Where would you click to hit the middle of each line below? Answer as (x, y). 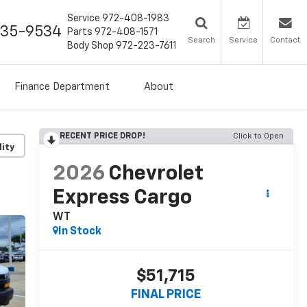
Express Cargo (122, 198)
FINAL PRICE (166, 295)
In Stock (79, 232)
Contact (285, 40)
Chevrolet (156, 174)
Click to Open (258, 136)
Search (201, 40)
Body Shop (90, 46)
